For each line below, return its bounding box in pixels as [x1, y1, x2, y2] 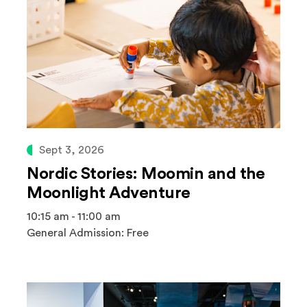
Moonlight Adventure [27, 185, 191, 201]
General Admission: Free [27, 228, 149, 238]
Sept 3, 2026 [39, 145, 104, 156]
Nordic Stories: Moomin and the [27, 166, 265, 182]
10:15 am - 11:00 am [27, 211, 121, 222]
